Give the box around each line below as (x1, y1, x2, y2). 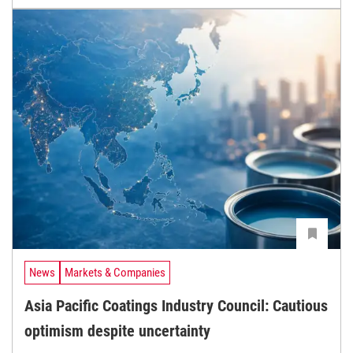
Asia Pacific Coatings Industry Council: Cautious (24, 296, 328, 316)
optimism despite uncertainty (24, 321, 210, 341)
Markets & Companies (65, 265, 165, 280)
